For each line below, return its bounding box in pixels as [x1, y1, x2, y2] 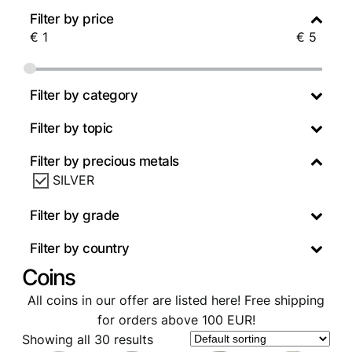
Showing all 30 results [22, 331, 153, 347]
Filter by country [30, 240, 130, 256]
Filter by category [30, 87, 137, 104]
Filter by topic [30, 120, 113, 137]
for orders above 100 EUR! [97, 311, 255, 328]
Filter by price [30, 11, 114, 27]
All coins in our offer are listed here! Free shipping [27, 291, 324, 308]
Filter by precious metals [30, 153, 179, 170]
